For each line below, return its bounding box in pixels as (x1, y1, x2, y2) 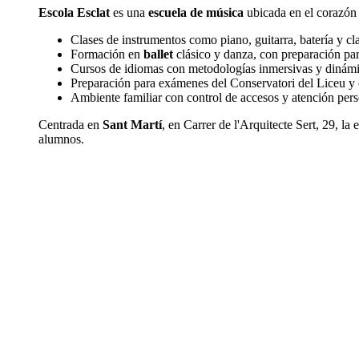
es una (110, 6, 148, 20)
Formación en (71, 47, 143, 62)
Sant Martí (103, 118, 162, 132)
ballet (143, 47, 173, 62)
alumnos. (38, 132, 84, 147)
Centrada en (38, 118, 103, 132)
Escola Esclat (38, 6, 110, 20)
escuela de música (148, 6, 244, 20)
